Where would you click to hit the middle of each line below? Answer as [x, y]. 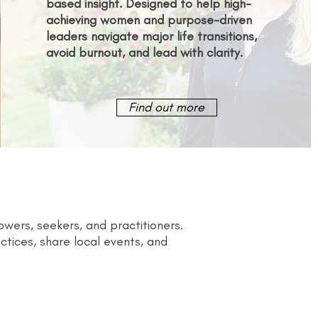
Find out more [167, 107]
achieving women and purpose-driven [149, 20]
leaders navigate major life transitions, [151, 36]
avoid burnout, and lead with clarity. [144, 52]
